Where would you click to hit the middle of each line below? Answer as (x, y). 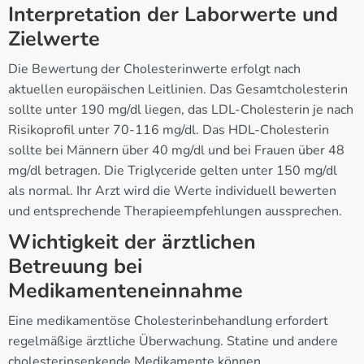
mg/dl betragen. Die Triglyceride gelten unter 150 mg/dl (173, 170)
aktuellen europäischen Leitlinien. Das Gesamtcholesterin (178, 89)
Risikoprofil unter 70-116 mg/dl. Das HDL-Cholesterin (169, 130)
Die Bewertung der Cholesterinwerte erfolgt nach (154, 69)
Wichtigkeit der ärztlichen (132, 242)
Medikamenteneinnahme (126, 290)
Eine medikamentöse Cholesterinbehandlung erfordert (168, 321)
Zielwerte (54, 39)
